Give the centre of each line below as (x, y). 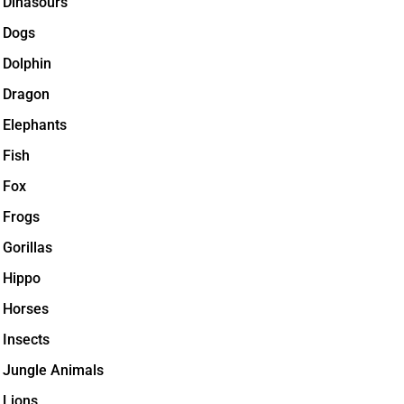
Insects (26, 340)
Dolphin (27, 64)
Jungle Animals (53, 370)
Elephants (35, 125)
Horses (26, 309)
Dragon (26, 94)
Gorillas (28, 248)
